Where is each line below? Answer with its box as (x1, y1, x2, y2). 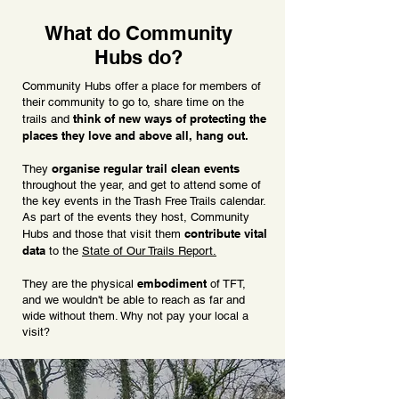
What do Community (44, 21, 232, 45)
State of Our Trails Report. (82, 244, 216, 257)
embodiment (137, 276, 210, 290)
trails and (22, 112, 73, 126)
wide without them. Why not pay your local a (22, 309, 248, 322)
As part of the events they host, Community (22, 210, 249, 224)
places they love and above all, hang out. (22, 128, 248, 142)
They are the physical (22, 277, 137, 290)
